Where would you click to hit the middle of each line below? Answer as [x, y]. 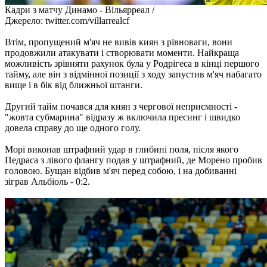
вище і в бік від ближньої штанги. [74, 85]
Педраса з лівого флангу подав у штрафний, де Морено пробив [133, 160]
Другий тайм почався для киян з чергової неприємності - [121, 106]
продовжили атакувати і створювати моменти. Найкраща [122, 52]
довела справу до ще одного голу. [73, 128]
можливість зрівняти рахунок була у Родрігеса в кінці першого [132, 63]
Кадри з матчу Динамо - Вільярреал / [80, 10]
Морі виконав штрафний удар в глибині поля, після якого [122, 149]
